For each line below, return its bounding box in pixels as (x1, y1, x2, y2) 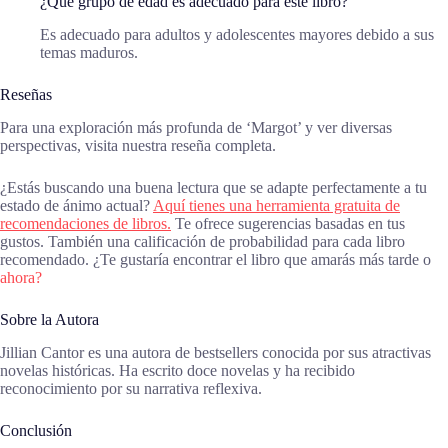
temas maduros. (40, 44, 138, 62)
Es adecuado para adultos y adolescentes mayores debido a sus (40, 26, 434, 44)
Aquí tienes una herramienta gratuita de (153, 196, 400, 214)
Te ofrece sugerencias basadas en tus (171, 214, 405, 232)
